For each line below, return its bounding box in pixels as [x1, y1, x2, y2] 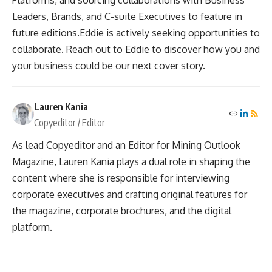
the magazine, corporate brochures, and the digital [12, 204, 231, 217]
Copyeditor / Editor [34, 116, 105, 129]
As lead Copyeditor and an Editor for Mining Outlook [12, 138, 240, 151]
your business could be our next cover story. [12, 59, 205, 72]
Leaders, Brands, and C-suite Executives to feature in [12, 10, 242, 22]
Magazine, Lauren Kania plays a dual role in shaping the [12, 155, 250, 168]
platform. [12, 220, 52, 233]
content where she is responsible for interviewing [12, 171, 229, 184]
